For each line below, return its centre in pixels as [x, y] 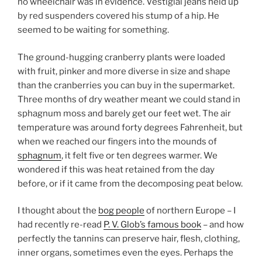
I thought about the [58, 211]
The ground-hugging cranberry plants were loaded [121, 57]
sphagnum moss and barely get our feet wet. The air [124, 113]
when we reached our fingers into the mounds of [117, 141]
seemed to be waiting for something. [93, 30]
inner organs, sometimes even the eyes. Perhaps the [125, 253]
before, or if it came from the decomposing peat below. [130, 183]
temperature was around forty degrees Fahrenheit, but [130, 127]
